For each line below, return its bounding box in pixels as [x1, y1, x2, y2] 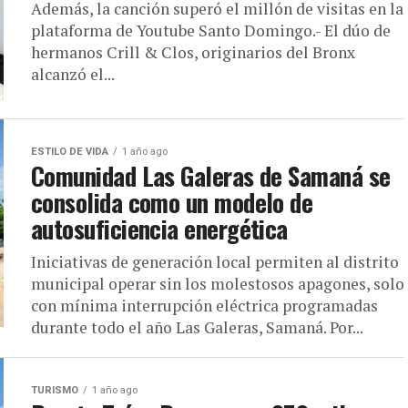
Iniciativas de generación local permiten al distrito [31, 251, 399, 272]
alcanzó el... [31, 64, 115, 85]
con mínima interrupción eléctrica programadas [31, 295, 378, 316]
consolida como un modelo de [31, 184, 313, 220]
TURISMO [31, 384, 78, 396]
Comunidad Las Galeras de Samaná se [31, 158, 391, 194]
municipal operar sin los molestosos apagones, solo [31, 273, 404, 294]
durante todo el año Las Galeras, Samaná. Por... [31, 317, 363, 338]
